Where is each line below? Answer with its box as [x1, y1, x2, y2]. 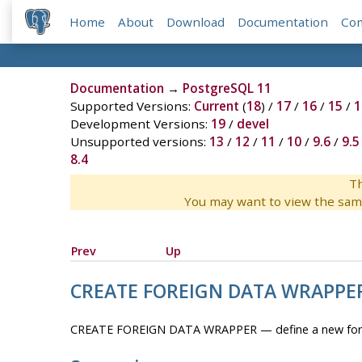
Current [193, 98, 239, 115]
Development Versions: [69, 116, 211, 133]
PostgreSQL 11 [182, 80, 271, 97]
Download [166, 14, 225, 31]
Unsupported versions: [69, 133, 209, 150]
